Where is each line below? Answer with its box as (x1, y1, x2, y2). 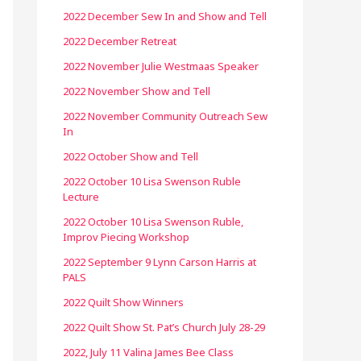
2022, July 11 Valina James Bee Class (63, 345, 234, 359)
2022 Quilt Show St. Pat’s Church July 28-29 (63, 320, 265, 334)
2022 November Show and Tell (63, 84, 210, 98)
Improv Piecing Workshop (63, 230, 189, 244)
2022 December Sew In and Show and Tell (63, 9, 267, 23)
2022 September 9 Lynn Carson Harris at (63, 255, 256, 269)
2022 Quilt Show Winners (63, 295, 184, 309)
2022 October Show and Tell (63, 149, 198, 164)
